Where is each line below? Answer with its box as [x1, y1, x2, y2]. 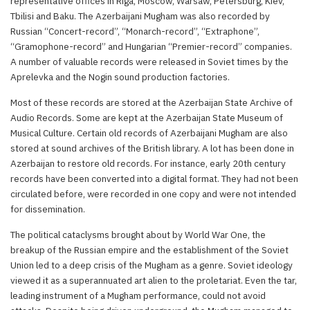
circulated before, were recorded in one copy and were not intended [10, 187, 296, 200]
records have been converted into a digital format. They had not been [10, 172, 298, 185]
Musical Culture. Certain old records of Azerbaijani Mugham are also [10, 126, 288, 139]
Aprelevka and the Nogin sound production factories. [10, 70, 230, 83]
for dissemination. [10, 202, 85, 215]
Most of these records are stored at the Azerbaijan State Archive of [10, 95, 293, 109]
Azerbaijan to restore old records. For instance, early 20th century [10, 156, 286, 170]
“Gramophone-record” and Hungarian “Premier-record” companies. [10, 39, 292, 53]
